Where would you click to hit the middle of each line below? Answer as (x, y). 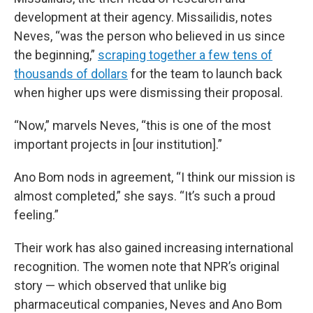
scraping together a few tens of (185, 55)
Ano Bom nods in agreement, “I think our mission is (155, 177)
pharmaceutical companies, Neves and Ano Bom (148, 304)
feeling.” (36, 215)
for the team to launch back (205, 74)
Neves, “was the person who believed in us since (150, 36)
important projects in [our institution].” (118, 144)
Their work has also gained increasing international (154, 248)
